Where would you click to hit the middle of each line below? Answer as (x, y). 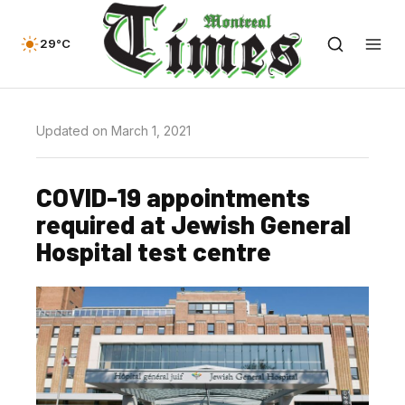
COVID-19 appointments (173, 197)
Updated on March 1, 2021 (113, 131)
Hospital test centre (154, 251)
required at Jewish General (193, 224)
